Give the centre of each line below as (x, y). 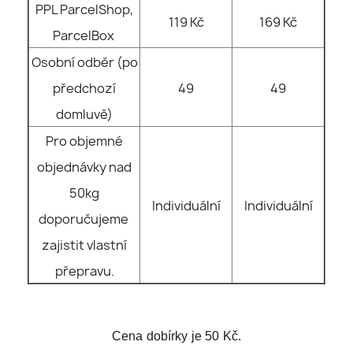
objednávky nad (84, 167)
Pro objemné (84, 141)
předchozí (84, 89)
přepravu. (84, 271)
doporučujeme (84, 219)
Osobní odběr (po (84, 63)
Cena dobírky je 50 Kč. (176, 336)
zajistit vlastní (84, 245)
